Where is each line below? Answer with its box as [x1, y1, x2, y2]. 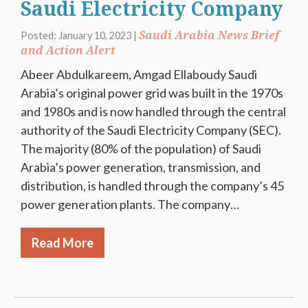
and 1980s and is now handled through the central [21, 103, 286, 119]
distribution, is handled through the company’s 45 [21, 177, 284, 193]
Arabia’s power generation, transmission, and [21, 159, 261, 175]
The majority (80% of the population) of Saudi [21, 140, 261, 156]
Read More [32, 234, 93, 250]
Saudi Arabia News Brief [139, 28, 279, 42]
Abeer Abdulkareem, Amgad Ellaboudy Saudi [21, 66, 257, 82]
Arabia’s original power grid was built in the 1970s [21, 85, 283, 100]
